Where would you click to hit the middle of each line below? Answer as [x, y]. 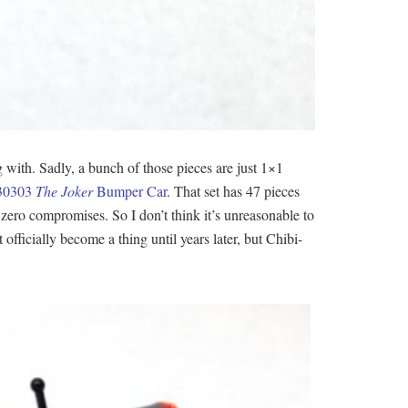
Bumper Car [130, 191]
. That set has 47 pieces [235, 191]
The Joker [64, 191]
